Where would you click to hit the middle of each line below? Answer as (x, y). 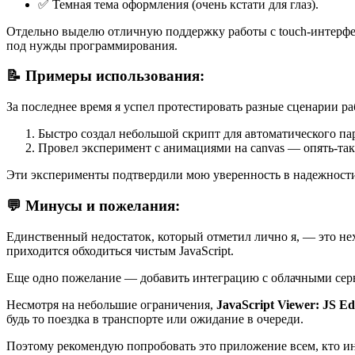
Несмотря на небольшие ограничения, (111, 304)
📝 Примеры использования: (105, 76)
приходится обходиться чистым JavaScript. (120, 250)
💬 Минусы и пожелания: (93, 205)
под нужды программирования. (92, 45)
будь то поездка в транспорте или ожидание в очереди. (155, 319)
